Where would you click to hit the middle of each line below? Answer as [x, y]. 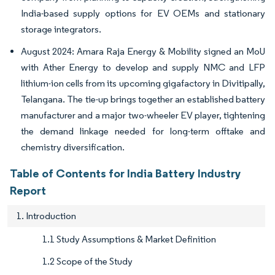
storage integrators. [61, 29]
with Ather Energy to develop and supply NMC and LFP [143, 68]
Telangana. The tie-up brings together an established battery [143, 99]
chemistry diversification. [73, 147]
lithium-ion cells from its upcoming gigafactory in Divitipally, [143, 83]
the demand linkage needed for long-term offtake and [143, 131]
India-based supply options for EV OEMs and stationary [143, 14]
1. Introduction [46, 216]
